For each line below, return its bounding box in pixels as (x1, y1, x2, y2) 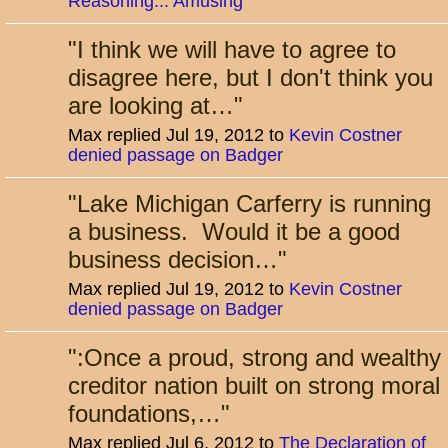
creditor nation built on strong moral (68, 372, 440, 399)
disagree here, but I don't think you (68, 64, 433, 91)
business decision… (68, 246, 278, 273)
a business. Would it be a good (68, 218, 400, 245)
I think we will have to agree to (77, 36, 396, 63)
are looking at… (68, 92, 234, 119)
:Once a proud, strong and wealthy (77, 344, 441, 371)
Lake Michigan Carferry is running (77, 190, 431, 217)
